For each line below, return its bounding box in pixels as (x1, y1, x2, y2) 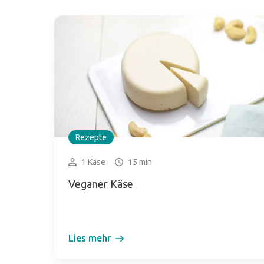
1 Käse (81, 157, 105, 167)
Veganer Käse (68, 178, 133, 190)
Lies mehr (68, 233, 111, 244)
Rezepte (75, 133, 107, 143)
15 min (128, 157, 152, 167)
